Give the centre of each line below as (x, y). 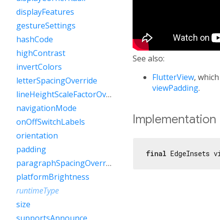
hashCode (35, 39)
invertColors (39, 67)
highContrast (41, 53)
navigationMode (46, 108)
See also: (149, 58)
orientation (37, 136)
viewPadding (175, 88)
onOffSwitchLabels (51, 122)
